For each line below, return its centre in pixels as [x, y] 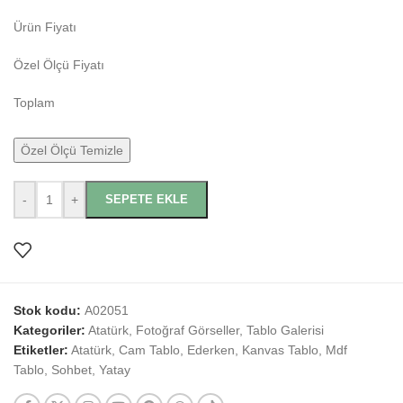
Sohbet [72, 370]
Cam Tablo [149, 350]
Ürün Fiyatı [45, 27]
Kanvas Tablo [280, 350]
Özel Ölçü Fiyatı [59, 65]
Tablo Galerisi [285, 331]
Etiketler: [41, 350]
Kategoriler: [49, 331]
